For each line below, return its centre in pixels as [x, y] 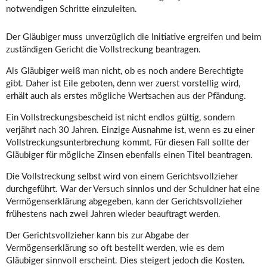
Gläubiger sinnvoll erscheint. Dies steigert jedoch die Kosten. [125, 261]
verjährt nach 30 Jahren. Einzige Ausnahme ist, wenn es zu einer [130, 131]
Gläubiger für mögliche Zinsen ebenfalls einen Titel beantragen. [129, 156]
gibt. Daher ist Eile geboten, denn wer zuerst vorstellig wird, [123, 84]
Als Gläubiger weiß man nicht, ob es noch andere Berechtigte [125, 72]
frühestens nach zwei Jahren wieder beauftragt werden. [113, 215]
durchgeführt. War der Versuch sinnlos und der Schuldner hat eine [133, 190]
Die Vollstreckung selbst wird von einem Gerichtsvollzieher [122, 177]
